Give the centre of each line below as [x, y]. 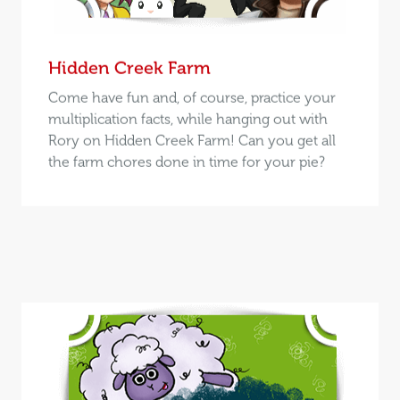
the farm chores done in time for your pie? [186, 162]
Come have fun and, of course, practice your [192, 97]
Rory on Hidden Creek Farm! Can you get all [192, 140]
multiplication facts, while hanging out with [187, 119]
